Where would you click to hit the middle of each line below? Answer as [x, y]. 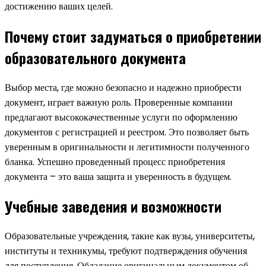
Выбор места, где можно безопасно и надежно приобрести [123, 87]
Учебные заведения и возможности [113, 206]
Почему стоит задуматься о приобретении [133, 36]
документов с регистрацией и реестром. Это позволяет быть [127, 132]
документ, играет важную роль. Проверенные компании [119, 102]
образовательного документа [95, 57]
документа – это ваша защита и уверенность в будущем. [118, 176]
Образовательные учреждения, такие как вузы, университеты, [130, 236]
